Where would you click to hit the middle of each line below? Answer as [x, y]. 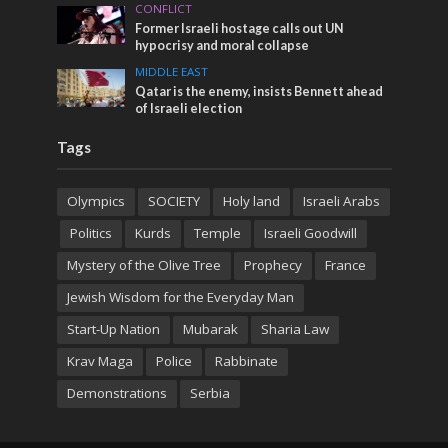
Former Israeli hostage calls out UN [240, 28]
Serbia [209, 392]
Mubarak [210, 328]
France [345, 264]
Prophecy [272, 264]
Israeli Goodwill [310, 232]
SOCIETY [173, 200]
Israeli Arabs [341, 200]
